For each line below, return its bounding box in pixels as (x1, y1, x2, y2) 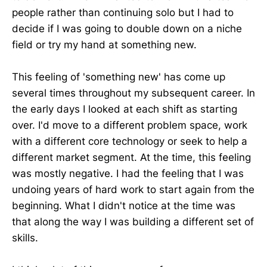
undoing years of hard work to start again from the (12, 183, 254, 195)
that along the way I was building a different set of (12, 215, 254, 228)
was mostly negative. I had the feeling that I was (12, 167, 244, 179)
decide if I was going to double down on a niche (12, 22, 242, 35)
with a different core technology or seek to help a (12, 135, 247, 147)
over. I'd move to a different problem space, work (12, 119, 247, 131)
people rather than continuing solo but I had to (12, 6, 234, 18)
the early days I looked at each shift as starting (12, 103, 237, 115)
